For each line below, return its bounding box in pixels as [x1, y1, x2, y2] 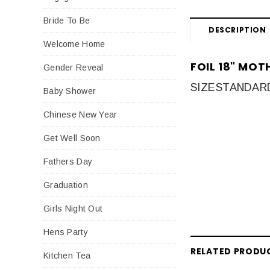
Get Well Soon [43, 133, 101, 143]
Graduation [43, 180, 88, 190]
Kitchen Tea [43, 250, 91, 260]
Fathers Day [43, 156, 93, 166]
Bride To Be [43, 15, 90, 25]
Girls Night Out [43, 203, 103, 213]
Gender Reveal [43, 62, 104, 72]
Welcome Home [43, 39, 105, 49]
